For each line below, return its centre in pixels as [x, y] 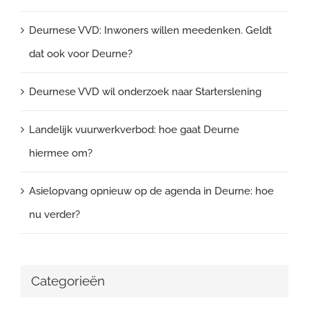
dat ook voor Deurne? [81, 54]
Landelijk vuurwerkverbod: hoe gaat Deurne [134, 130]
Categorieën [68, 281]
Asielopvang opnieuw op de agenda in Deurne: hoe [151, 191]
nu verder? [54, 215]
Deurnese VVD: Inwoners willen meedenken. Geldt [150, 31]
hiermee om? [61, 153]
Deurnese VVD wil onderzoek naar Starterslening [145, 92]
